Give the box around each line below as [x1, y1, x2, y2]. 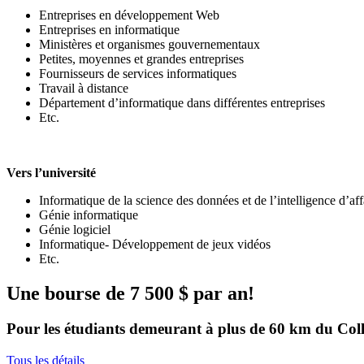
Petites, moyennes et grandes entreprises [39, 51, 244, 66]
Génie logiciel [39, 222, 110, 236]
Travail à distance [39, 80, 128, 95]
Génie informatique [39, 207, 138, 222]
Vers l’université [6, 165, 96, 180]
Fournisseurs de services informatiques [39, 66, 236, 80]
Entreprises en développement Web [39, 7, 219, 22]
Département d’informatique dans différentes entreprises [39, 95, 325, 110]
